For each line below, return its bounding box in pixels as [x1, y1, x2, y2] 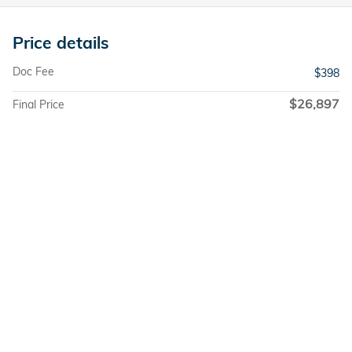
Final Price [13, 97, 64, 112]
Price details [13, 32, 109, 53]
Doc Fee [13, 64, 54, 79]
